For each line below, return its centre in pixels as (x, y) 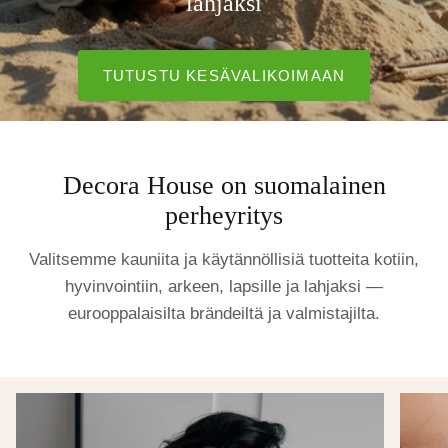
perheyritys (224, 215)
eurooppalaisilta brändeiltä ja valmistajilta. (224, 313)
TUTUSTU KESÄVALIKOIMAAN (224, 75)
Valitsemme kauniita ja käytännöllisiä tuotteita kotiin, (224, 259)
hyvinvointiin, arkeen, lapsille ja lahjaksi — (224, 286)
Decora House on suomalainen (224, 185)
